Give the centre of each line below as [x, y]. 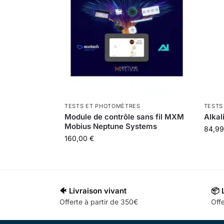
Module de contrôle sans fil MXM [124, 116]
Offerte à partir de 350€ [99, 202]
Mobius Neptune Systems [110, 126]
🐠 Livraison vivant [93, 190]
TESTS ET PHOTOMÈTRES [102, 106]
